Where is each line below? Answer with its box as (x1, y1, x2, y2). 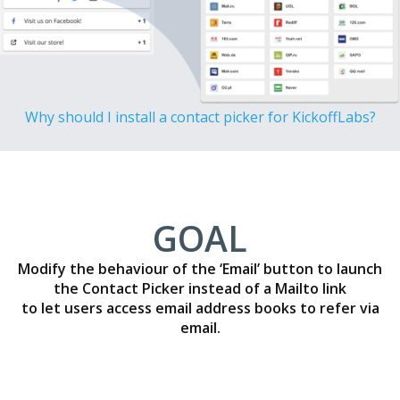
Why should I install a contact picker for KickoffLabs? (24, 107, 376, 128)
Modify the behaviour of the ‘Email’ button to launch (18, 259, 382, 279)
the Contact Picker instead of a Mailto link (54, 279, 346, 299)
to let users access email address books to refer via (21, 298, 379, 319)
